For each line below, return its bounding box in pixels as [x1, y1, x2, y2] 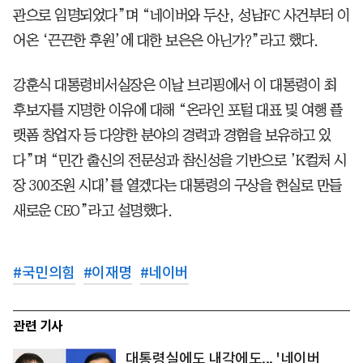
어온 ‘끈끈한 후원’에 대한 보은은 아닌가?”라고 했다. [13, 32, 318, 48]
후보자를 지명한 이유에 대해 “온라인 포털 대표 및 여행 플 [13, 102, 343, 117]
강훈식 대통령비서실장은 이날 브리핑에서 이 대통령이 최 [13, 77, 336, 92]
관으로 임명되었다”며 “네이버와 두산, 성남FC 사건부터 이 [13, 7, 350, 23]
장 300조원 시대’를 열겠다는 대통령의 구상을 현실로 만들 [13, 177, 342, 193]
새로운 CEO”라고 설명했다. [13, 203, 172, 218]
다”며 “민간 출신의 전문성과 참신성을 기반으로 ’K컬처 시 [13, 152, 347, 168]
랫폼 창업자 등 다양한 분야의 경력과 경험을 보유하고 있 [13, 127, 331, 143]
